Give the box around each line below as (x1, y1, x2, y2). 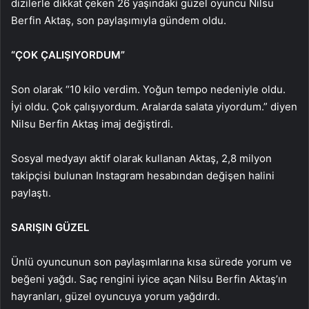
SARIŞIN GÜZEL (11, 220, 89, 234)
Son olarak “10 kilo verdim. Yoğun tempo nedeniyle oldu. (11, 82, 286, 96)
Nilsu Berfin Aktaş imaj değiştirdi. (11, 117, 173, 130)
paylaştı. (11, 186, 51, 199)
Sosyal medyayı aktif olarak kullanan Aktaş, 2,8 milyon (11, 151, 272, 165)
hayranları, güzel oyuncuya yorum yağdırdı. (11, 289, 220, 303)
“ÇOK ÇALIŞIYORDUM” (11, 48, 125, 61)
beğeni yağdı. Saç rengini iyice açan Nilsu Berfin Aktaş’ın (11, 272, 287, 286)
